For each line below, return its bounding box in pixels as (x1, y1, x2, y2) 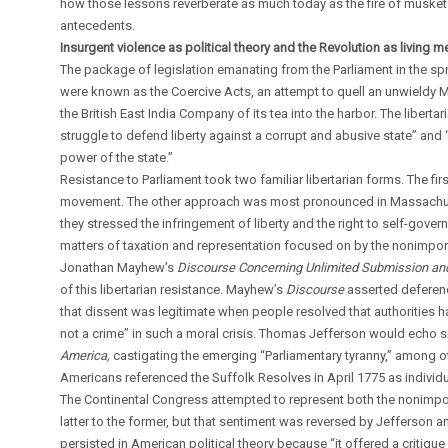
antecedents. (60, 17, 136, 33)
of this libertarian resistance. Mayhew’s (60, 281, 287, 297)
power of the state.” (60, 149, 174, 165)
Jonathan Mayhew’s (60, 259, 178, 275)
